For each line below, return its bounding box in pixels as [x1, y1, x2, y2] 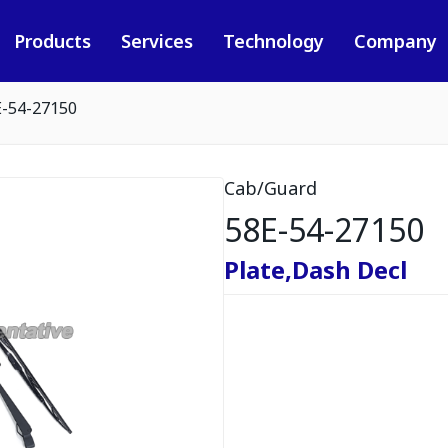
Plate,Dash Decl [224, 253, 407, 286]
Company [353, 29, 437, 53]
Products [13, 29, 91, 53]
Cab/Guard [224, 176, 317, 200]
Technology [222, 29, 324, 53]
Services [120, 29, 193, 53]
